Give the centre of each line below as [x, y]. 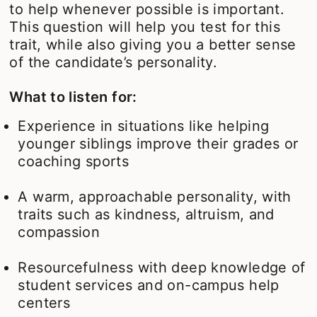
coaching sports [74, 161]
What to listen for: [73, 97]
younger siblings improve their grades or [158, 143]
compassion [59, 232]
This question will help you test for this [145, 27]
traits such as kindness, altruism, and [146, 214]
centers [44, 302]
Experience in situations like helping [144, 126]
